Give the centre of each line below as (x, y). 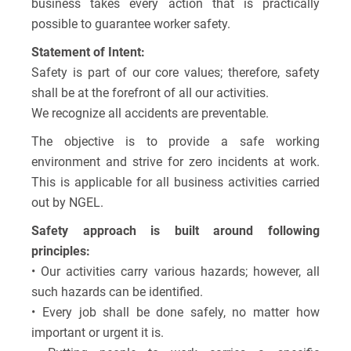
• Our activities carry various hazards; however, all (175, 272)
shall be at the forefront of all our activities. (150, 93)
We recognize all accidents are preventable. (150, 114)
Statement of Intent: (89, 52)
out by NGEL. (68, 203)
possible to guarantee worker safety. (131, 24)
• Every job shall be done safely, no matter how (175, 313)
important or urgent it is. (98, 333)
